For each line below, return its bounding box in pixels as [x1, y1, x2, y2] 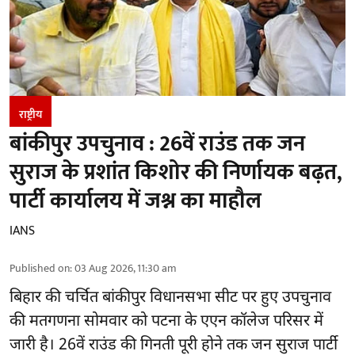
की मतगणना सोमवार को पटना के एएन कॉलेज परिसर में [10, 311, 323, 333]
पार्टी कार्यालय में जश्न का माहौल [10, 182, 261, 220]
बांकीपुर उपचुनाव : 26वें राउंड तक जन [10, 125, 305, 163]
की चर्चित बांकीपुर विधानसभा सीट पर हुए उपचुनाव [41, 288, 331, 309]
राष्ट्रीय [19, 105, 42, 124]
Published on [10, 259, 70, 278]
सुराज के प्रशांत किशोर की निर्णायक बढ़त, [10, 154, 342, 192]
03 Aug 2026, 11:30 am [74, 259, 177, 278]
